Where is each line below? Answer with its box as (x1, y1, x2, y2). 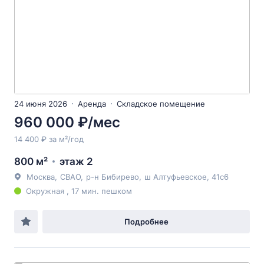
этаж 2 (60, 156, 93, 167)
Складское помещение (117, 99, 205, 108)
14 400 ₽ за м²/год (14, 134, 84, 144)
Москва (27, 172, 55, 181)
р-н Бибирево (86, 172, 139, 181)
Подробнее (124, 217, 169, 226)
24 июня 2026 (14, 99, 67, 108)
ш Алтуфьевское (144, 172, 207, 181)
